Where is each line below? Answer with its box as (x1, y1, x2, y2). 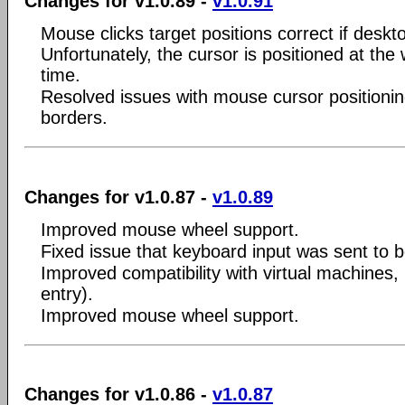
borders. (41, 108, 108, 127)
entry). (41, 283, 93, 304)
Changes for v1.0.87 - (24, 186, 212, 207)
